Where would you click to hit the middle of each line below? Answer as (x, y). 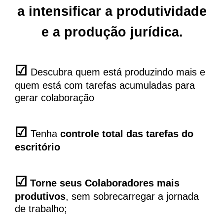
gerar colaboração (55, 98)
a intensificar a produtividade (112, 12)
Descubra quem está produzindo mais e (118, 72)
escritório (37, 147)
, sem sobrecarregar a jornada (132, 197)
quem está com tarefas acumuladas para (105, 86)
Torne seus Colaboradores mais (103, 183)
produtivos (40, 197)
